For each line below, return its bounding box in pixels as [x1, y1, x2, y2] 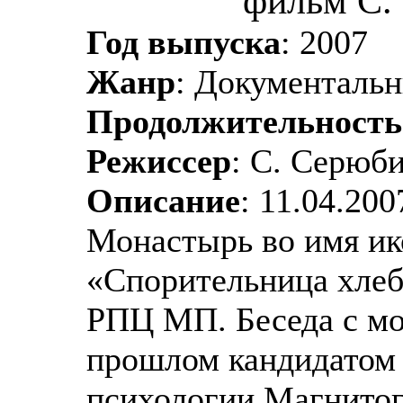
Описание [86, 181, 240, 219]
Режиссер [86, 141, 231, 180]
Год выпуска [86, 22, 281, 61]
